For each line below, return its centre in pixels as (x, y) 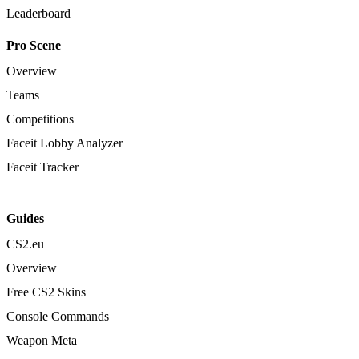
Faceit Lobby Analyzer (65, 143)
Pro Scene (34, 45)
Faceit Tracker (42, 167)
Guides (25, 218)
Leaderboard (38, 13)
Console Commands (58, 316)
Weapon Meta (42, 340)
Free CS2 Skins (46, 292)
